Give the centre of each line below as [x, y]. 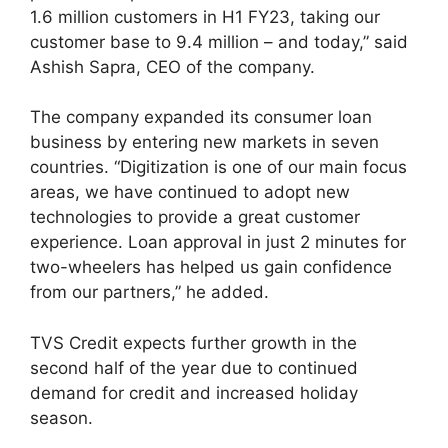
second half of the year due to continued [194, 367]
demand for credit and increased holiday [194, 392]
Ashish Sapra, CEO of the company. [172, 66]
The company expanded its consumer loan [201, 117]
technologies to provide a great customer [195, 217]
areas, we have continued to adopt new [190, 192]
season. [61, 417]
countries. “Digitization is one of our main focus [218, 167]
